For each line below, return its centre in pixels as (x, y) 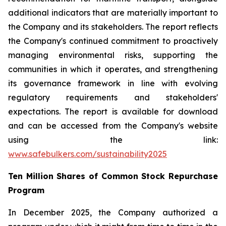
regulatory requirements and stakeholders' (113, 97)
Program (26, 190)
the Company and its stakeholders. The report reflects (113, 27)
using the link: (113, 140)
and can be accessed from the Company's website (113, 126)
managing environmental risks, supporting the (113, 55)
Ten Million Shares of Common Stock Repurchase (113, 176)
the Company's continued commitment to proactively (113, 41)
